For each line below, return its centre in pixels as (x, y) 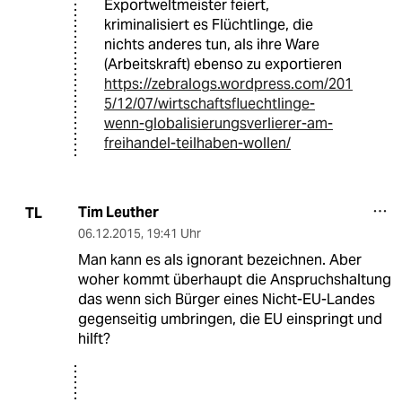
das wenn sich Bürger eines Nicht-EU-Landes (226, 300)
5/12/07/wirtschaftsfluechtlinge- (210, 104)
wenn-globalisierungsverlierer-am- (218, 124)
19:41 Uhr (173, 234)
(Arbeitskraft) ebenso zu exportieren (223, 65)
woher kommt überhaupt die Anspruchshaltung (234, 280)
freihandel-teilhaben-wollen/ (197, 144)
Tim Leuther (118, 213)
